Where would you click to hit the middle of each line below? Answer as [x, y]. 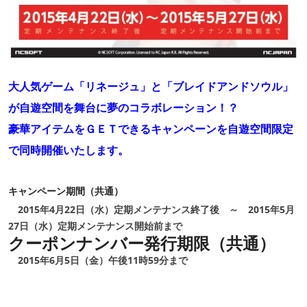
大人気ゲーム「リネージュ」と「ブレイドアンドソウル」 [151, 86]
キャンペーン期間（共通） [66, 191]
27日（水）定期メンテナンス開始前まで [95, 225]
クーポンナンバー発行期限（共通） [142, 243]
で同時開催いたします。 [69, 150]
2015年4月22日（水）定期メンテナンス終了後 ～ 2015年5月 [151, 209]
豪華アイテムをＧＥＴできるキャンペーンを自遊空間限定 [151, 128]
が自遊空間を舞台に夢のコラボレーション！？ [123, 107]
